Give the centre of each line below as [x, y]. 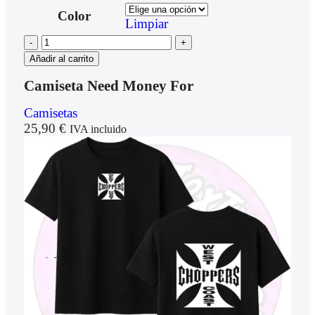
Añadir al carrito [61, 58]
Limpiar [146, 23]
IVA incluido [98, 129]
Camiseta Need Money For [108, 86]
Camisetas [50, 113]
